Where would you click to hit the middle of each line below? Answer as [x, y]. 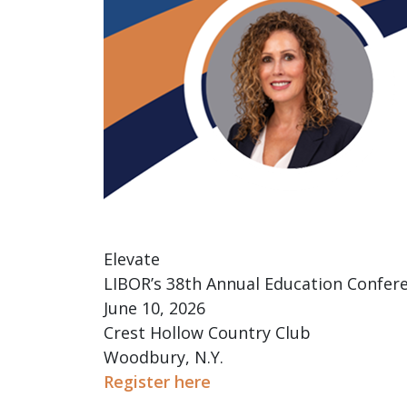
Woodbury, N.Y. [164, 357]
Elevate [132, 258]
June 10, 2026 [154, 308]
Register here [157, 381]
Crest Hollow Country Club [207, 332]
